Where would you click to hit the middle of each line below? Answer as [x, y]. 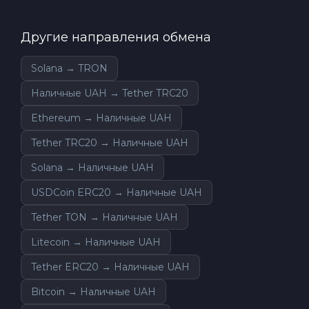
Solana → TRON [69, 68]
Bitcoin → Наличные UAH [93, 291]
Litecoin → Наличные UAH [96, 242]
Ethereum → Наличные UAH [101, 118]
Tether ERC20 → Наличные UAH [110, 267]
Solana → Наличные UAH [92, 167]
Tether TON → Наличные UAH [104, 217]
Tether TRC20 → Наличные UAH [110, 142]
